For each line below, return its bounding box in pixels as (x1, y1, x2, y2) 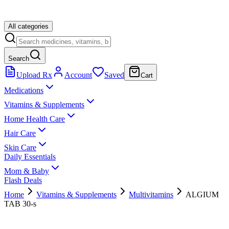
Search (8, 55, 29, 62)
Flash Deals (4, 176, 42, 185)
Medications (4, 86, 43, 95)
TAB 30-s (4, 199, 36, 208)
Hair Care (4, 129, 36, 138)
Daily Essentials (4, 152, 56, 161)
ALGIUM (186, 190, 219, 199)
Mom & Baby (4, 167, 49, 175)
